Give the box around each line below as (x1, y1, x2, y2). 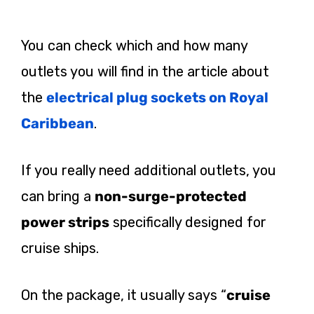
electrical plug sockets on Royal (46, 89, 268, 107)
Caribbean (21, 115, 94, 132)
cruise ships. (21, 240, 99, 257)
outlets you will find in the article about (21, 63, 269, 81)
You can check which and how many (21, 37, 247, 55)
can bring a (21, 188, 95, 205)
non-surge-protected (95, 188, 247, 205)
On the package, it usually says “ (21, 287, 226, 304)
